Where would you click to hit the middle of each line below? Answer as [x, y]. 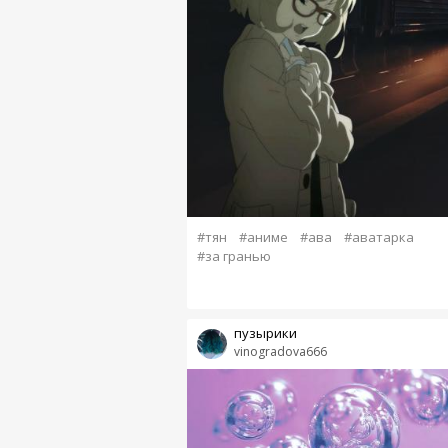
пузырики [265, 333]
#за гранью [233, 256]
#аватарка [378, 237]
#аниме [263, 237]
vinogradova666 [280, 352]
